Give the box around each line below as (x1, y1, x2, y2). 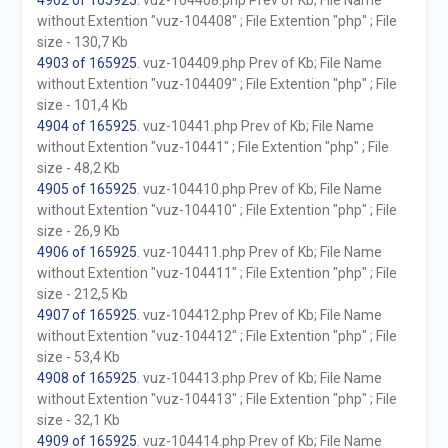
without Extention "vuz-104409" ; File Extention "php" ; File (36, 76, 397, 92)
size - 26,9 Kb (36, 223, 120, 239)
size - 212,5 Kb (36, 286, 128, 302)
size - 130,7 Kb (36, 34, 128, 50)
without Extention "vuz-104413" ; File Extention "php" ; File (36, 391, 397, 407)
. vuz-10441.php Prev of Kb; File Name (136, 118, 374, 134)
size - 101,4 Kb (36, 97, 128, 113)
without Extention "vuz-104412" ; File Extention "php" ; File (36, 328, 397, 344)
